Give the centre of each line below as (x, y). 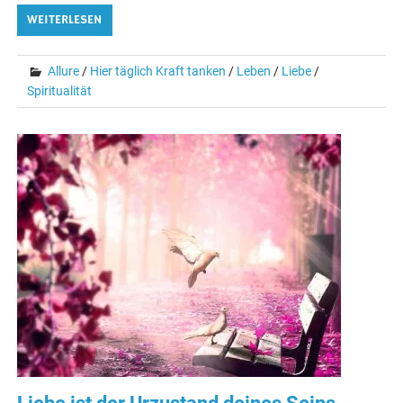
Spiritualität (60, 90)
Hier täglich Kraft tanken (158, 71)
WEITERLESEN (65, 19)
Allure (64, 71)
